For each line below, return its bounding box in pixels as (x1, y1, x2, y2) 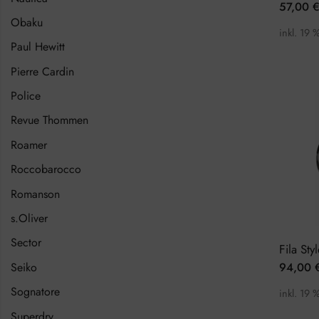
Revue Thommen (11, 112, 88, 129)
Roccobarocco (11, 161, 81, 178)
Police (11, 88, 41, 105)
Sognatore (11, 283, 60, 300)
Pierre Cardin (11, 63, 74, 80)
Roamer (11, 136, 47, 153)
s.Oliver (11, 210, 48, 227)
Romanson (11, 185, 60, 202)
